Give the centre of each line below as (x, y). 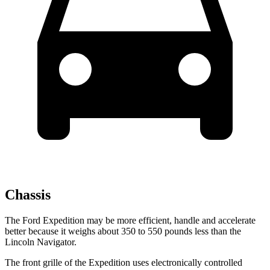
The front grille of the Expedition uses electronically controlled (124, 262)
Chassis (28, 194)
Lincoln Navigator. (41, 242)
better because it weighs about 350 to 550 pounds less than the (123, 231)
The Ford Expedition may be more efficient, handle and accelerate (130, 220)
